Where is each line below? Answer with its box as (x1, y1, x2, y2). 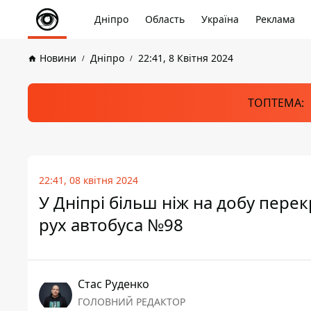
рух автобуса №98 (39, 213, 183, 236)
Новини (40, 51, 76, 65)
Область (145, 12, 185, 26)
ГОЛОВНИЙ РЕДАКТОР (78, 295, 185, 308)
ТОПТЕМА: (247, 95, 304, 110)
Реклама (255, 12, 295, 26)
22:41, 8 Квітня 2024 (138, 51, 233, 65)
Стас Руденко (78, 276, 149, 292)
